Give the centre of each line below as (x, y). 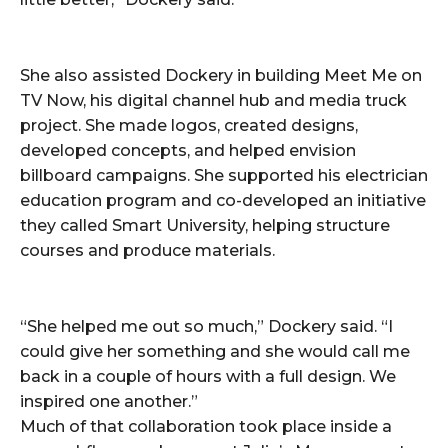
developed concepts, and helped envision (188, 151)
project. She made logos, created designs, (189, 126)
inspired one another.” (109, 402)
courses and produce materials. (147, 251)
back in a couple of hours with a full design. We (208, 377)
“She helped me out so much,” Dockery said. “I (206, 327)
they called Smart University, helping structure (205, 226)
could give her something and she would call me (215, 352)
